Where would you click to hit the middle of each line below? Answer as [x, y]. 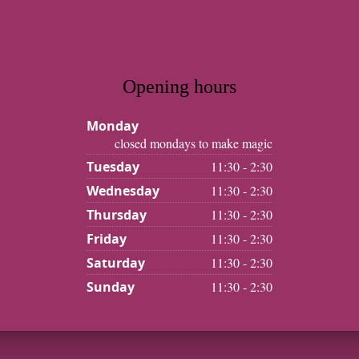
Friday [107, 239]
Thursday [117, 215]
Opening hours [179, 87]
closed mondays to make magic [194, 143]
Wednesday [123, 191]
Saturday [116, 263]
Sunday [111, 287]
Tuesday [113, 167]
